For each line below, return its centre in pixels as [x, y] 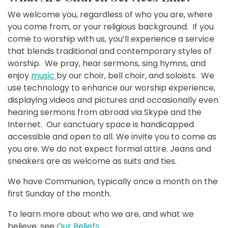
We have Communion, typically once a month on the [113, 181]
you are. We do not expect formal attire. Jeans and [109, 149]
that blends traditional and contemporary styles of [110, 51]
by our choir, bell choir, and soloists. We [135, 75]
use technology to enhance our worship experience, [111, 88]
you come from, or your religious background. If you [111, 26]
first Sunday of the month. [59, 193]
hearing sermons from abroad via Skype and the [105, 112]
